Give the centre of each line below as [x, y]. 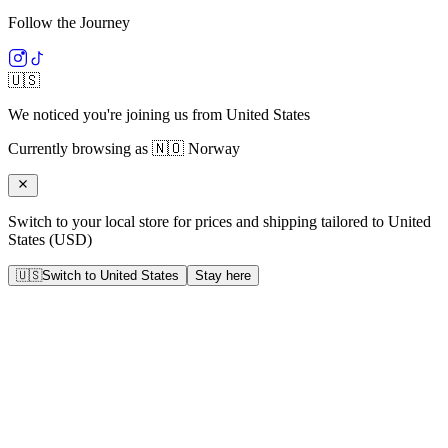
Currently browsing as [78, 149]
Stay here [223, 276]
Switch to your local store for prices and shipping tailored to [196, 222]
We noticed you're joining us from [115, 115]
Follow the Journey [69, 23]
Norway [214, 149]
